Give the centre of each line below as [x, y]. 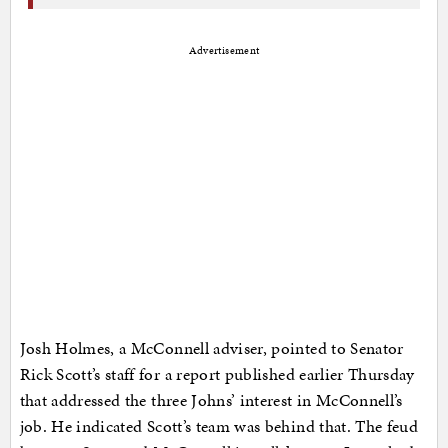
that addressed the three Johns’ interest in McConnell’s [211, 400]
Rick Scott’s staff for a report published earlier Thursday [217, 374]
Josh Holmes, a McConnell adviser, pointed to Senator [211, 348]
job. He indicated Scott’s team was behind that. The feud [219, 426]
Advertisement [224, 51]
